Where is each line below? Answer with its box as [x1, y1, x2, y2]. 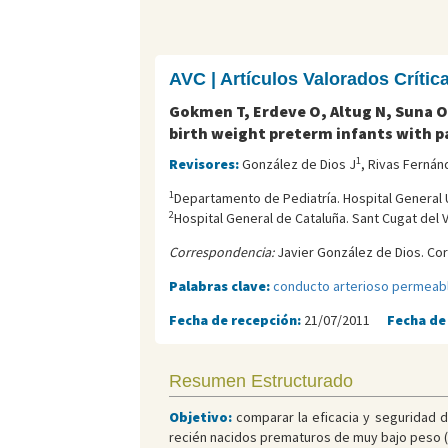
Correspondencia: [168, 243, 274, 262]
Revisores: [168, 155, 242, 174]
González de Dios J [241, 155, 356, 174]
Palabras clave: [168, 277, 273, 296]
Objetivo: [168, 408, 232, 427]
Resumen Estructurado [168, 371, 353, 392]
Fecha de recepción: [168, 311, 304, 330]
